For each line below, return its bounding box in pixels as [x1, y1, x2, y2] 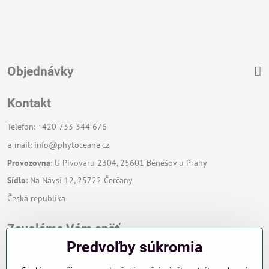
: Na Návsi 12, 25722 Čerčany [26, 175, 133, 186]
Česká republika [7, 193, 65, 204]
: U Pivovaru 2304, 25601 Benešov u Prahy [50, 157, 207, 168]
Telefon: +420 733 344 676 [7, 121, 107, 132]
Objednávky [7, 64, 74, 79]
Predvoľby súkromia [67, 238, 202, 256]
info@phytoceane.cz [34, 139, 109, 150]
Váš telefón [7, 255, 50, 266]
